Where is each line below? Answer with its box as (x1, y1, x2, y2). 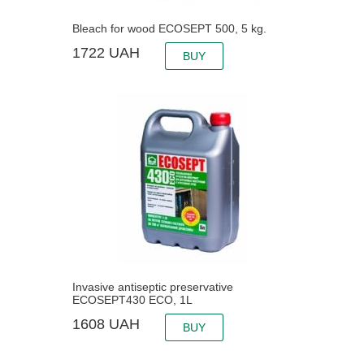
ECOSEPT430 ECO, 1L (72, 293, 193, 307)
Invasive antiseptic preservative (72, 280, 233, 294)
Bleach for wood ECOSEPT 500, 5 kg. (72, 22, 266, 36)
